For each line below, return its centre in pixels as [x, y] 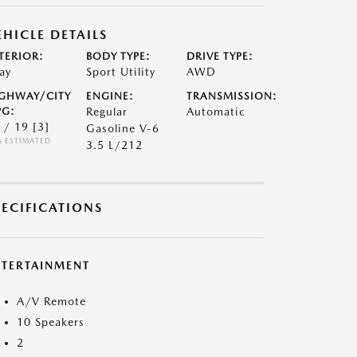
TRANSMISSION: [232, 96]
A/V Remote [51, 301]
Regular [106, 112]
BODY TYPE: [118, 56]
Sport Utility [120, 72]
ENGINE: [110, 96]
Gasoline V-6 [122, 128]
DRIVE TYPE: [220, 56]
